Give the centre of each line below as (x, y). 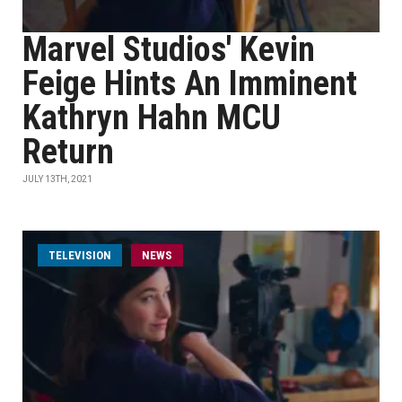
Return (68, 152)
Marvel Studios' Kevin (169, 49)
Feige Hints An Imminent (190, 83)
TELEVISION (80, 255)
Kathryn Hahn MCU (152, 118)
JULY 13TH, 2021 (57, 179)
